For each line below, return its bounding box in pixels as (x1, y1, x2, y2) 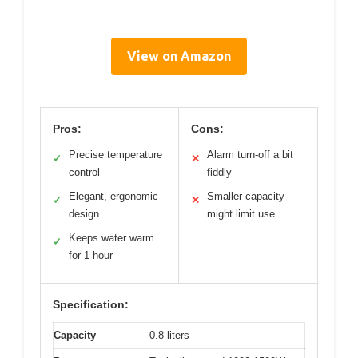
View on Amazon (127, 49, 231, 64)
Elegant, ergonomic (69, 190, 158, 203)
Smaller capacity (207, 190, 284, 203)
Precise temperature (69, 149, 162, 161)
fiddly (207, 166, 232, 179)
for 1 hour (69, 249, 113, 262)
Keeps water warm (69, 232, 154, 245)
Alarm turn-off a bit (207, 149, 293, 161)
